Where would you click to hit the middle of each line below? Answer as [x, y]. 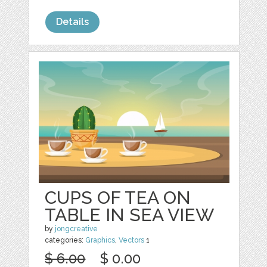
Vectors [132, 240]
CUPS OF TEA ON [118, 198]
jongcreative [77, 229]
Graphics [100, 240]
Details [73, 21]
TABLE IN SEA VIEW [130, 215]
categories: [65, 240]
